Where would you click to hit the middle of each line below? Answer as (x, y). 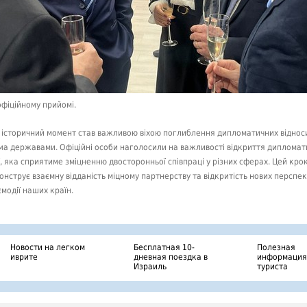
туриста (272, 267)
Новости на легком (48, 247)
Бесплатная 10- (164, 247)
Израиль (150, 267)
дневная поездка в (171, 257)
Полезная (276, 247)
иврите (24, 257)
